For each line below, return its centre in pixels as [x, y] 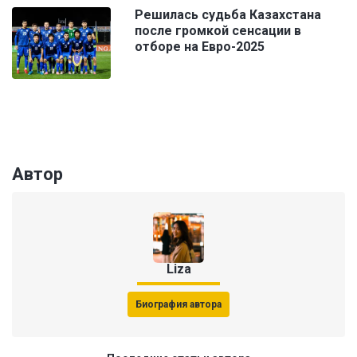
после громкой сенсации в [218, 31]
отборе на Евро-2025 [200, 47]
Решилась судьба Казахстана [228, 15]
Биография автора [178, 305]
